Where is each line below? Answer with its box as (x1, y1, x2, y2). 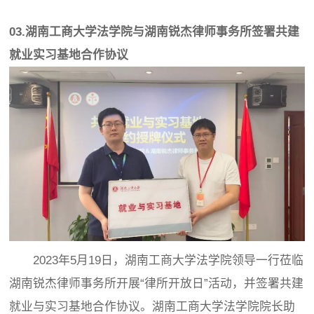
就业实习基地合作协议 (9, 48, 129, 62)
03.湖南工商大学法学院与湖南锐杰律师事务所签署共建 (9, 25, 300, 39)
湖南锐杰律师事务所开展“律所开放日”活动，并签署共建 (9, 277, 304, 291)
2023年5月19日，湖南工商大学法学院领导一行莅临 (9, 254, 304, 268)
